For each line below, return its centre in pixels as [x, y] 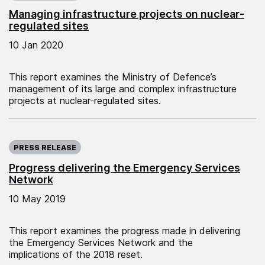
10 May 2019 [37, 198]
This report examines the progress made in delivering [125, 230]
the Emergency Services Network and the [101, 242]
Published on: [38, 136]
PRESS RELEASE [45, 147]
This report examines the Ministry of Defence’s [113, 77]
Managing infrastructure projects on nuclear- [127, 14]
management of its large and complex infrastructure [123, 88]
